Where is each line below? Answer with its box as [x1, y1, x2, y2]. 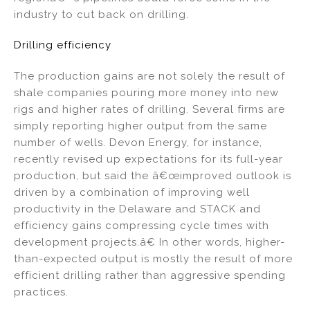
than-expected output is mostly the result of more [14, 253, 293, 266]
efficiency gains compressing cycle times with [14, 219, 269, 232]
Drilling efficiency [14, 39, 111, 52]
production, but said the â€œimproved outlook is [14, 170, 291, 183]
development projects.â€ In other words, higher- [14, 236, 285, 249]
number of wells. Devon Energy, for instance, [14, 136, 262, 149]
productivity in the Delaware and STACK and [14, 203, 261, 216]
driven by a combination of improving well [14, 186, 250, 199]
